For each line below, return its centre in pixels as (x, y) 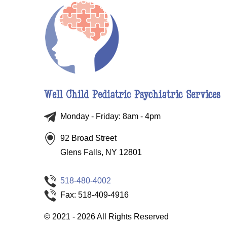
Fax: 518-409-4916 (93, 195)
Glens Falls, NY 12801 (100, 153)
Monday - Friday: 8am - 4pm (109, 117)
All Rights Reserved (132, 217)
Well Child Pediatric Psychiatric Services (132, 95)
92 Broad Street (87, 138)
